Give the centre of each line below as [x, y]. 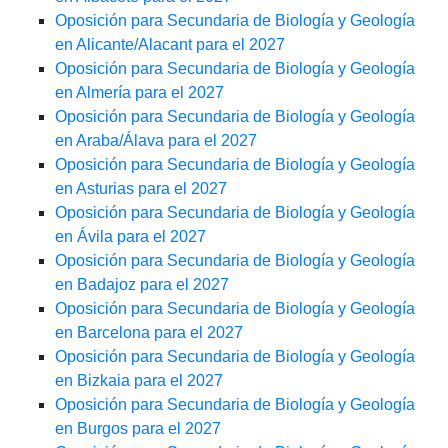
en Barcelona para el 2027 [149, 333]
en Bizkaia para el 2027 [139, 381]
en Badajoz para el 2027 [142, 285]
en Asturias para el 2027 [141, 189]
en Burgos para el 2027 [138, 429]
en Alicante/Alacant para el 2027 [170, 45]
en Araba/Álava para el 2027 [156, 141]
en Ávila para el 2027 [130, 237]
